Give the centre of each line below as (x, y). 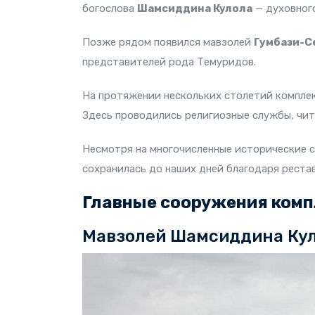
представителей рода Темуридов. (169, 62)
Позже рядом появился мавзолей (168, 42)
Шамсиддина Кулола (195, 8)
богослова (110, 8)
